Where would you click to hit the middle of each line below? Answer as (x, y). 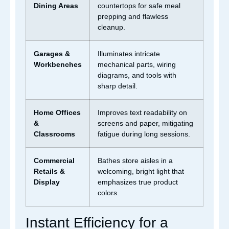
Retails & (49, 171)
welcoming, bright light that (141, 171)
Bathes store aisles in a (135, 160)
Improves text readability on (142, 112)
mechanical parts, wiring (137, 64)
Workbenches (58, 64)
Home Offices (57, 112)
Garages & (52, 53)
